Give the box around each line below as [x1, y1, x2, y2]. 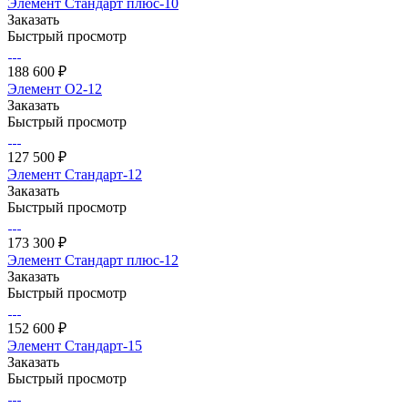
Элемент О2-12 [7, 80, 102, 97]
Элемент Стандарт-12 [7, 166, 142, 182]
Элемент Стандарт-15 [7, 337, 142, 353]
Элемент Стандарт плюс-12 [7, 251, 178, 268]
